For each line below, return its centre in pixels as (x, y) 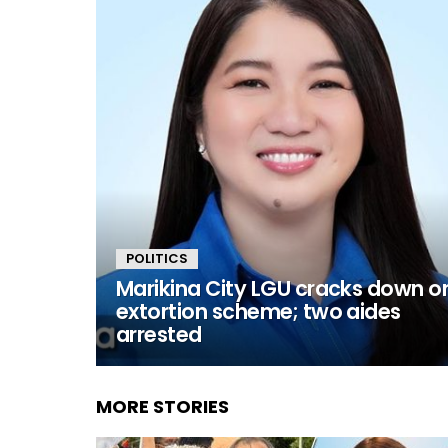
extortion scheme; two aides (258, 311)
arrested (159, 334)
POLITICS (157, 258)
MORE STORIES (162, 406)
